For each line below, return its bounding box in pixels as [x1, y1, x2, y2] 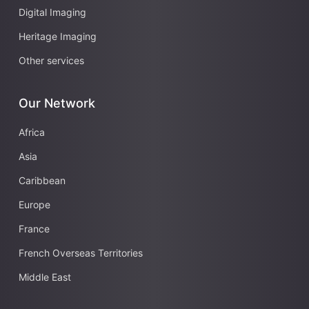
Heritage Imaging [19, 30, 97, 42]
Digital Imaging [19, 6, 86, 18]
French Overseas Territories [19, 246, 143, 259]
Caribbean [19, 174, 66, 186]
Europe [19, 198, 50, 210]
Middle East [19, 270, 71, 283]
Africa [19, 126, 45, 138]
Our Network [19, 95, 95, 110]
